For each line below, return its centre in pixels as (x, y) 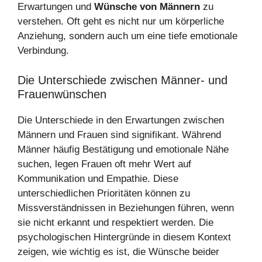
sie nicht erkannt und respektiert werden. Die (116, 222)
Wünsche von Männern (147, 7)
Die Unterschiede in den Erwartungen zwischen (121, 120)
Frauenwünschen (62, 94)
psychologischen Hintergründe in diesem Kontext (124, 237)
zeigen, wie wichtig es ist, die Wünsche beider (118, 251)
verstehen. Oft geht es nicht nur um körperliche (121, 22)
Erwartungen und (56, 7)
